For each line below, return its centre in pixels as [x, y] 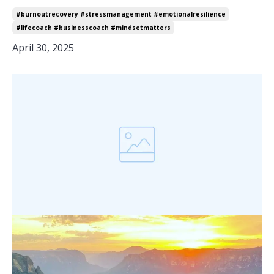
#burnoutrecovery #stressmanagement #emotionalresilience [121, 14]
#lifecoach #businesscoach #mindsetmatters [93, 28]
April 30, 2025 [43, 48]
